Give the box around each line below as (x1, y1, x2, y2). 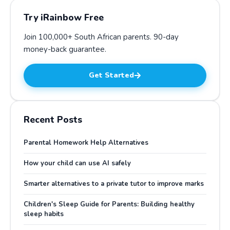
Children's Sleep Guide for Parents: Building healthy (24, 200, 195, 209)
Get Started (89, 70, 134, 80)
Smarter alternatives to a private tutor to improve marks (24, 179, 204, 188)
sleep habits (24, 209, 64, 219)
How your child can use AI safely (24, 159, 131, 168)
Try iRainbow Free (24, 11, 104, 24)
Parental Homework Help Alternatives (24, 138, 148, 147)
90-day (154, 32, 179, 42)
